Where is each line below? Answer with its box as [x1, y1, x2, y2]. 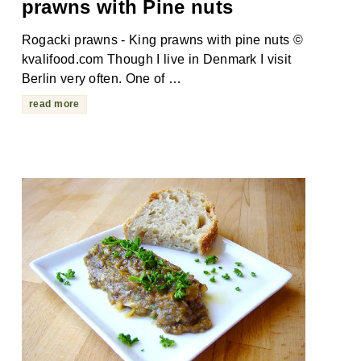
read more [28, 98, 80, 110]
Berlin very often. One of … [21, 72, 182, 86]
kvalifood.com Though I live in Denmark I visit [21, 52, 292, 67]
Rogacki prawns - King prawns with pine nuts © [21, 33, 304, 48]
